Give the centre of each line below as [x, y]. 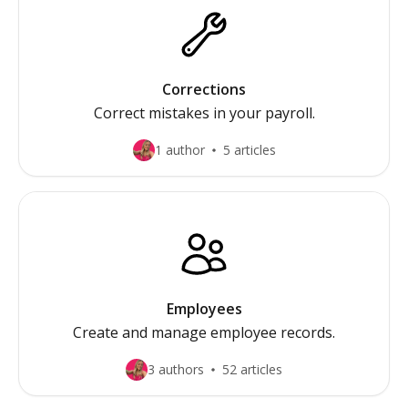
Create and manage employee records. [204, 332]
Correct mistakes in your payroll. [204, 113]
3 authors [176, 369]
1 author [179, 150]
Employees [204, 309]
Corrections [204, 89]
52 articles [252, 369]
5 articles [249, 150]
